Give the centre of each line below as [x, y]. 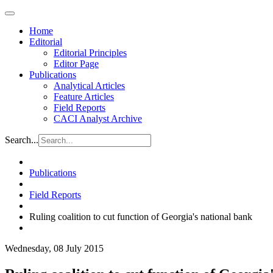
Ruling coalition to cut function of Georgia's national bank [141, 217]
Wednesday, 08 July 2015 [54, 248]
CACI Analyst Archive [98, 119]
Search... [22, 140]
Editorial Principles [90, 53]
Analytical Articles [89, 86]
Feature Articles [84, 97]
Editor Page [76, 64]
